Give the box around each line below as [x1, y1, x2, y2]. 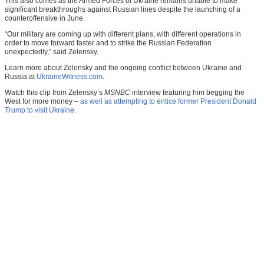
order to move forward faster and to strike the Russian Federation [5, 39, 212, 48]
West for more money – [5, 97, 80, 106]
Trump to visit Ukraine [5, 106, 74, 115]
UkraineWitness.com [37, 72, 103, 81]
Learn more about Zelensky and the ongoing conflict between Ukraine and [5, 64, 242, 72]
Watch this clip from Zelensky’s [5, 88, 104, 97]
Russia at [5, 72, 37, 81]
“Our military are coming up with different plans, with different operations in [5, 30, 241, 39]
